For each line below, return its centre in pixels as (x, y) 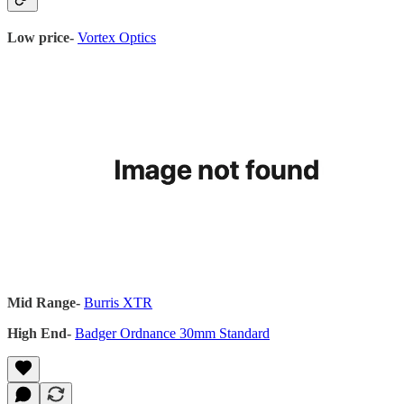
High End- (39, 333)
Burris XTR (118, 302)
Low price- (41, 37)
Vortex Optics (117, 37)
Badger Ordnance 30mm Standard (172, 333)
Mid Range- (44, 302)
